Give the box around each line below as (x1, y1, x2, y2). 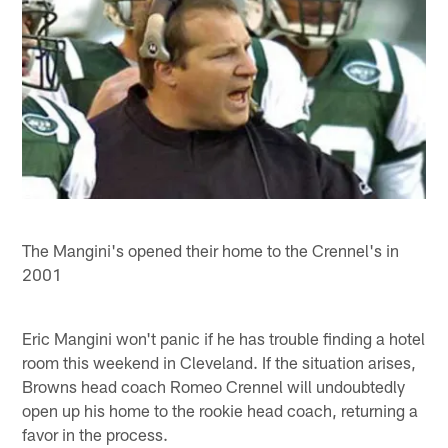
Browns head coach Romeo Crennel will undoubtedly (22, 375, 406, 396)
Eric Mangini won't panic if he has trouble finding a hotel (22, 327, 426, 348)
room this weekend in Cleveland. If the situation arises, (22, 351, 417, 372)
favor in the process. (22, 423, 169, 444)
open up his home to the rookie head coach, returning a (22, 399, 419, 420)
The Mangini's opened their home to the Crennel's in (22, 239, 400, 260)
